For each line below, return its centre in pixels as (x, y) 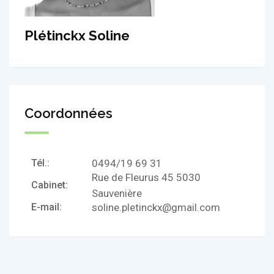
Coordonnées (68, 113)
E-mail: (46, 207)
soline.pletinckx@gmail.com (156, 207)
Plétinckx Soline (77, 35)
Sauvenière (117, 193)
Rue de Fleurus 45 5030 (146, 177)
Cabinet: (50, 185)
